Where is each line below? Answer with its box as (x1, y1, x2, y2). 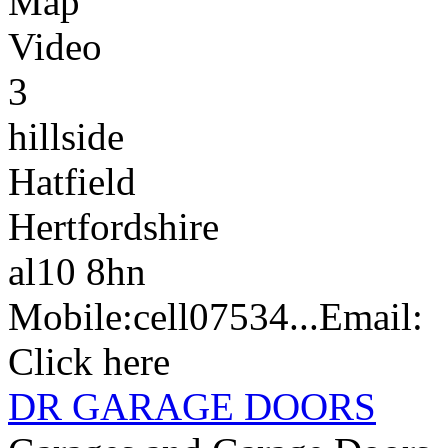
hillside (8, 114, 124, 158)
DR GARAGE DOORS (8, 384, 376, 428)
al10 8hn (8, 249, 146, 293)
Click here (8, 339, 170, 383)
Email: (319, 294, 423, 338)
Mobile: (8, 294, 133, 338)
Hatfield (8, 159, 136, 203)
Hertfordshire (8, 204, 219, 248)
